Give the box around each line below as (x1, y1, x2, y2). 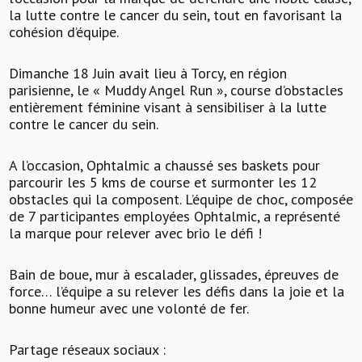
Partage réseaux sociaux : (8, 340, 166, 360)
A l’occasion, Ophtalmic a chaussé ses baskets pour (8, 156, 320, 175)
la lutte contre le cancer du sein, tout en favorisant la (8, 6, 342, 25)
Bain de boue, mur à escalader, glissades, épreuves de (8, 265, 339, 284)
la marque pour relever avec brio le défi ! (8, 224, 262, 243)
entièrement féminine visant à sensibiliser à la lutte (8, 98, 326, 117)
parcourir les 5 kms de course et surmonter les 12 (8, 173, 317, 192)
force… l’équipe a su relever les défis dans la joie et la (8, 282, 344, 301)
